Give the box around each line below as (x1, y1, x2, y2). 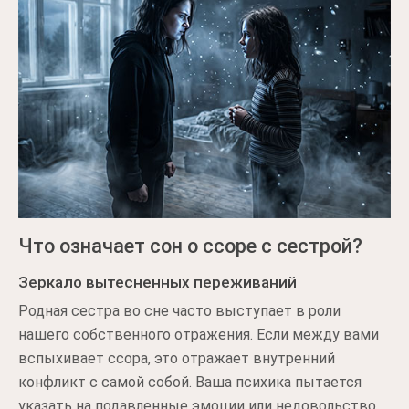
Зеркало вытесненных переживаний (18, 273, 297, 291)
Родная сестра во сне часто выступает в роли (18, 302, 341, 320)
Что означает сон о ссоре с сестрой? (18, 235, 362, 257)
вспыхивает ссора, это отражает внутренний (18, 350, 335, 367)
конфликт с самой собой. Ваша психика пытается (18, 373, 362, 391)
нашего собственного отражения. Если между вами (18, 326, 379, 343)
